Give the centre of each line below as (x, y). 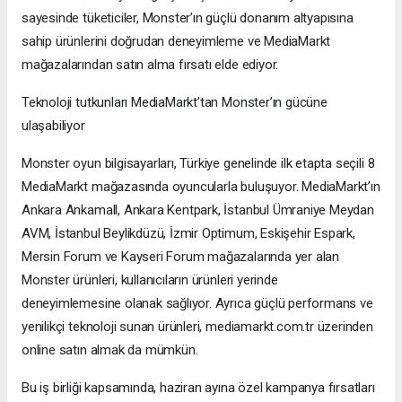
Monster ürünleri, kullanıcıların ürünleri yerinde (150, 280)
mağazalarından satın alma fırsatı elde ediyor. (152, 64)
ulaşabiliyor (55, 125)
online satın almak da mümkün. (112, 350)
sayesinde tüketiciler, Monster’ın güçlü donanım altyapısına (188, 17)
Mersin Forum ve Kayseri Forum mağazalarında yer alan (181, 256)
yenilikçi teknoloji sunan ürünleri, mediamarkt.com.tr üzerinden (197, 326)
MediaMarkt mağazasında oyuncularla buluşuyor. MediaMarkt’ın (201, 186)
